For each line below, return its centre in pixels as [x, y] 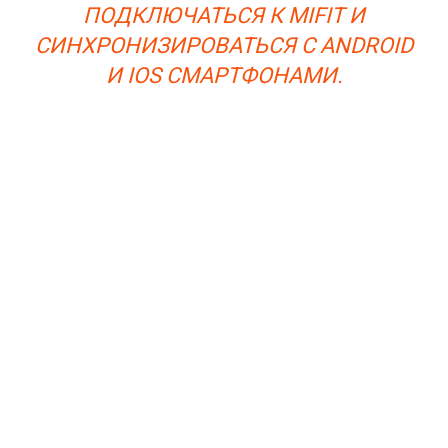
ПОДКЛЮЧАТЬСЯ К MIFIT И [224, 16]
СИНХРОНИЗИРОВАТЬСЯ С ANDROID [224, 46]
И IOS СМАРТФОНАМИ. [224, 76]
